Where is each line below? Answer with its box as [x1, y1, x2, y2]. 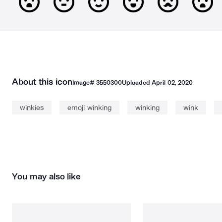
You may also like [12, 171, 81, 182]
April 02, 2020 [152, 79, 193, 86]
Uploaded [121, 79, 152, 86]
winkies [20, 103, 44, 112]
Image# [72, 79, 96, 86]
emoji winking [67, 103, 111, 112]
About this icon [12, 76, 72, 87]
